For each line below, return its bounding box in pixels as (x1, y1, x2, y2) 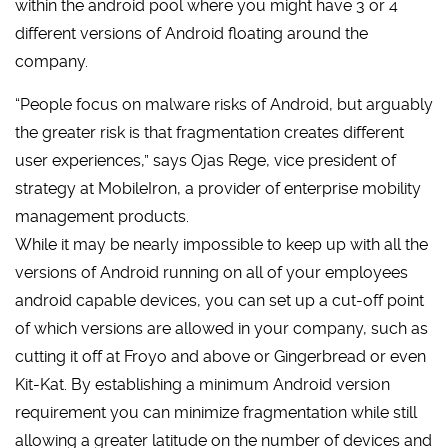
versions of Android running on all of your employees (15, 263, 408, 282)
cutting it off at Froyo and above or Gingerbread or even (15, 347, 426, 366)
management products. (15, 207, 189, 226)
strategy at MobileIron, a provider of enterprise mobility (15, 179, 421, 198)
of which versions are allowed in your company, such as (15, 319, 428, 338)
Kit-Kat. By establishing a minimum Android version (15, 375, 390, 394)
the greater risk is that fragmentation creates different (15, 123, 404, 142)
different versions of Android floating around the (15, 24, 368, 43)
